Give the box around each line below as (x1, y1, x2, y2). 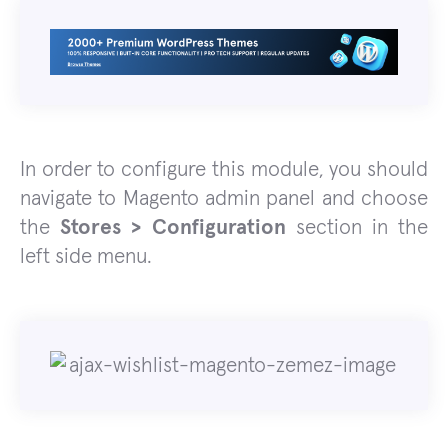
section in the (285, 217, 429, 239)
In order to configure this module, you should (20, 159, 428, 181)
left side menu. (20, 246, 152, 268)
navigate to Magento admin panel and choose (20, 188, 428, 210)
